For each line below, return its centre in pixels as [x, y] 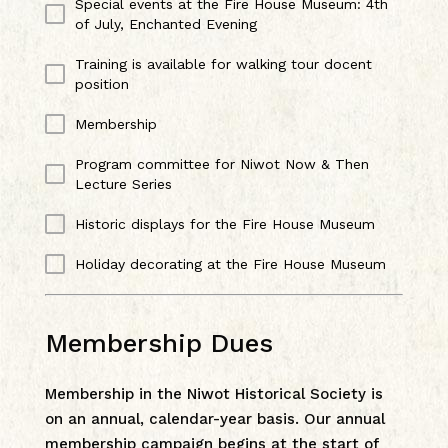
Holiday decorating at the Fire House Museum [230, 263]
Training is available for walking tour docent [223, 63]
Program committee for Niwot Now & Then [221, 163]
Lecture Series [123, 183]
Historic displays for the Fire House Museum [224, 223]
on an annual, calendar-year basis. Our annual [214, 418]
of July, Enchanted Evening [165, 23]
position [101, 83]
